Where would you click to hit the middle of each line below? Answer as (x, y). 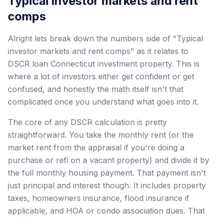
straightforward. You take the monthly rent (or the (101, 135)
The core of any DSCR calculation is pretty (87, 122)
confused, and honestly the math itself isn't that (96, 89)
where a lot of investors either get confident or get (101, 76)
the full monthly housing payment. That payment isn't (107, 173)
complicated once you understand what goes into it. (103, 101)
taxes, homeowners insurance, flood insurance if (99, 198)
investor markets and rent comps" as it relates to (98, 51)
